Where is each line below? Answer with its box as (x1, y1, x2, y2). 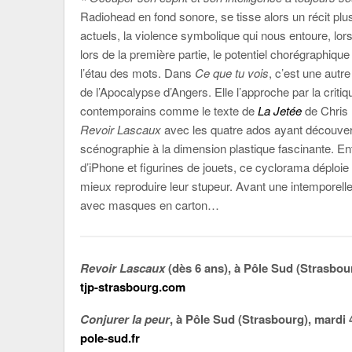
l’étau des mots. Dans (80, 64, 195, 81)
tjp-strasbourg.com (80, 277, 185, 295)
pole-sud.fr (80, 328, 140, 346)
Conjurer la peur (80, 310, 170, 328)
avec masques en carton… (80, 196, 219, 213)
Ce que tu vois (195, 64, 269, 81)
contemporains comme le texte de (80, 101, 258, 119)
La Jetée (258, 101, 302, 119)
